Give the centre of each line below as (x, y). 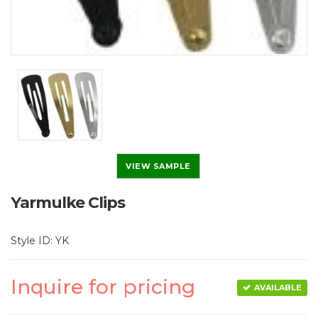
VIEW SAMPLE (158, 166)
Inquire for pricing (103, 286)
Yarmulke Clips (68, 202)
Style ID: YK (40, 240)
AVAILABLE (278, 287)
